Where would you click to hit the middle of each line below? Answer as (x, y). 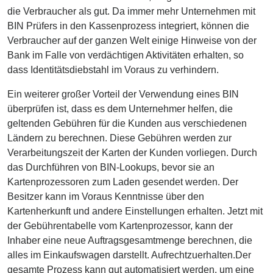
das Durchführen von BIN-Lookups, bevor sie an (111, 167)
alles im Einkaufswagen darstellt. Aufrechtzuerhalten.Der (129, 255)
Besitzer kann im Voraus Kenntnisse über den (106, 196)
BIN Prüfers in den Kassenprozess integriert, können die (128, 26)
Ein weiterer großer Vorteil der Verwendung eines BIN (123, 94)
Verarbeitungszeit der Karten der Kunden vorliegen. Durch (132, 152)
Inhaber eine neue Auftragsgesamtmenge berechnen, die (130, 240)
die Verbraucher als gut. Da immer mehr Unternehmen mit (131, 11)
